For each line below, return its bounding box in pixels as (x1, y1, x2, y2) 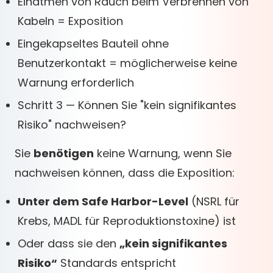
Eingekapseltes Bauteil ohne (18, 36, 169, 51)
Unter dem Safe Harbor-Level (18, 194, 188, 209)
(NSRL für (188, 194, 239, 209)
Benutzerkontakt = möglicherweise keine (18, 55, 237, 71)
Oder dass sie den (18, 236, 119, 251)
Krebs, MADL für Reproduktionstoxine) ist (18, 213, 236, 229)
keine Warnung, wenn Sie (94, 146, 232, 161)
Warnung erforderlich (18, 75, 134, 90)
